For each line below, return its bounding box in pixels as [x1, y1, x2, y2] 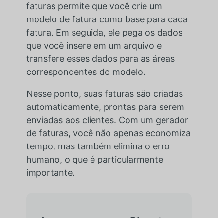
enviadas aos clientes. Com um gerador [26, 114, 188, 125]
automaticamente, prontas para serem [26, 101, 184, 112]
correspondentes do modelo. [26, 66, 145, 77]
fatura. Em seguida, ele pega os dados [26, 27, 182, 37]
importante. [26, 167, 75, 178]
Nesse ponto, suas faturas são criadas [26, 88, 183, 99]
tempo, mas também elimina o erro [26, 141, 170, 151]
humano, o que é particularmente [26, 154, 163, 164]
